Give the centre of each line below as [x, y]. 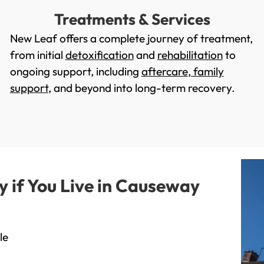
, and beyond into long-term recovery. [141, 88]
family [207, 72]
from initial [37, 55]
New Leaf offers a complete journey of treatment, [131, 39]
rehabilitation [190, 55]
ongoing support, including [75, 72]
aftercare [164, 72]
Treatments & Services [132, 19]
